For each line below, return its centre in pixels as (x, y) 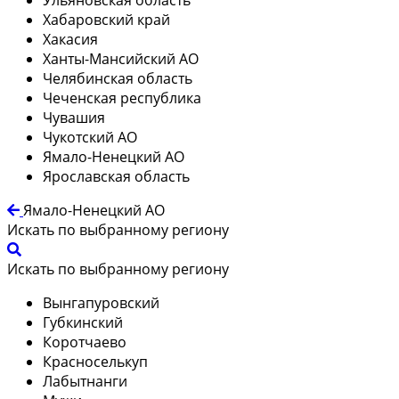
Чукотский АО (90, 137)
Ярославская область (116, 176)
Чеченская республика (122, 98)
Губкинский (83, 322)
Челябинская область (118, 78)
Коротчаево (85, 342)
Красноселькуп (95, 361)
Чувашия (74, 117)
